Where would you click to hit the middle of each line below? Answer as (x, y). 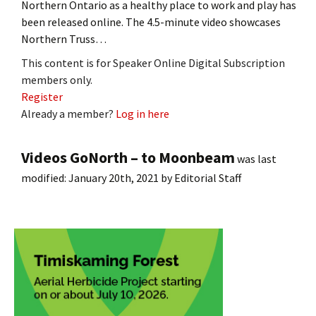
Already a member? (68, 113)
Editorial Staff (208, 177)
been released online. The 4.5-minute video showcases (151, 22)
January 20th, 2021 (114, 177)
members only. (57, 79)
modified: (45, 177)
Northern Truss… (64, 38)
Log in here (142, 113)
